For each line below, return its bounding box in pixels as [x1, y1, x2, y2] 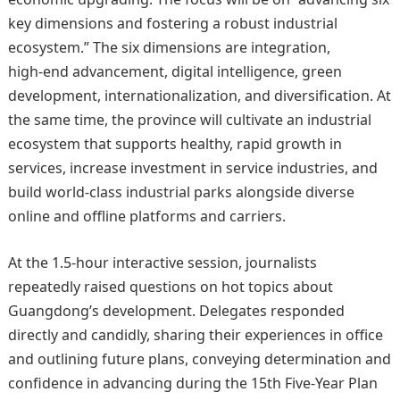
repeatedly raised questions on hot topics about [7, 277, 333, 296]
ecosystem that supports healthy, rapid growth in [7, 134, 342, 154]
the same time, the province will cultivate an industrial [7, 110, 371, 129]
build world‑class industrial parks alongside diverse [7, 182, 354, 202]
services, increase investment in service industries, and [7, 158, 378, 178]
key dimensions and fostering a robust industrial [7, 13, 337, 33]
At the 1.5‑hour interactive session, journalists [7, 253, 317, 272]
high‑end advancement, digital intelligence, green [7, 62, 342, 81]
